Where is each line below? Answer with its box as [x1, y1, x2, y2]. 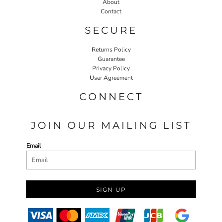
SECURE [85, 24, 137, 36]
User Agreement [89, 73, 133, 82]
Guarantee [97, 55, 125, 63]
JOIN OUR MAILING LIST [31, 119, 191, 131]
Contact [101, 7, 121, 15]
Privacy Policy [92, 64, 130, 72]
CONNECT [79, 90, 143, 103]
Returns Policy [91, 45, 131, 54]
